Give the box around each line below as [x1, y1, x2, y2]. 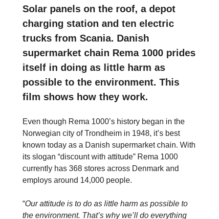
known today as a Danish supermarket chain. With [22, 140, 196, 149]
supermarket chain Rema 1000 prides [22, 47, 196, 58]
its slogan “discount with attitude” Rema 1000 [22, 152, 178, 161]
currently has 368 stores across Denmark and [22, 164, 179, 173]
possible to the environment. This [22, 76, 179, 88]
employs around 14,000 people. [22, 175, 132, 184]
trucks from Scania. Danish [22, 32, 149, 44]
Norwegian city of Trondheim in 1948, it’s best [22, 129, 180, 137]
